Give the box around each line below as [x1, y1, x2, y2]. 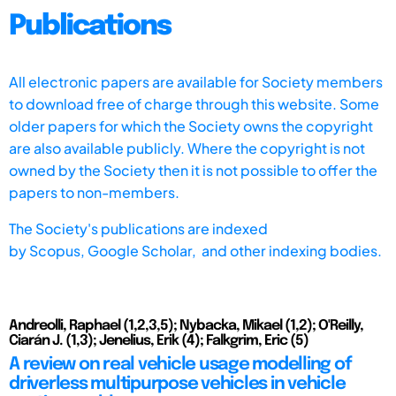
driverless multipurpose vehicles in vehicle [9, 374, 346, 393]
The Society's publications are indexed [9, 218, 268, 238]
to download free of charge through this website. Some [9, 94, 379, 113]
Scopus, [29, 240, 88, 260]
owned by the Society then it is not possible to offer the [9, 160, 377, 179]
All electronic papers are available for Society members [9, 72, 383, 91]
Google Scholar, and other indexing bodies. [88, 240, 382, 260]
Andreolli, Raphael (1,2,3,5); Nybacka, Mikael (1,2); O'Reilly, [9, 317, 363, 333]
